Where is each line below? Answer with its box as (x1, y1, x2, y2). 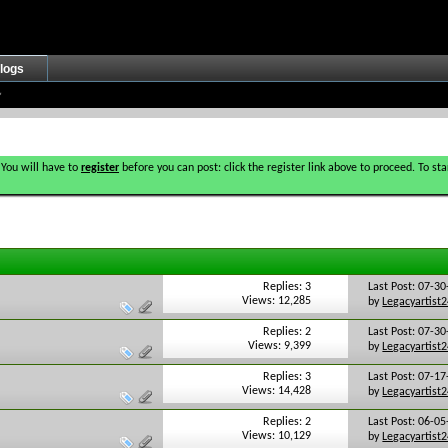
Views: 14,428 (242, 385, 312, 398)
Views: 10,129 (242, 430, 312, 443)
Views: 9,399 (248, 340, 312, 353)
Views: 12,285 (242, 295, 312, 308)
